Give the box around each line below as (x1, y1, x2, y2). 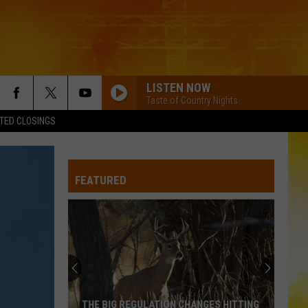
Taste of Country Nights (146, 94, 238, 106)
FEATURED (75, 173, 126, 187)
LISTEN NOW (146, 80, 210, 95)
